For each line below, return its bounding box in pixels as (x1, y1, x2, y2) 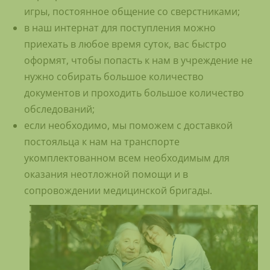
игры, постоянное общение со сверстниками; (24, 5, 240, 19)
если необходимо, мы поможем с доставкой (24, 119, 233, 133)
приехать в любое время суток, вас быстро (24, 37, 227, 51)
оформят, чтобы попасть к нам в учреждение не (24, 54, 253, 67)
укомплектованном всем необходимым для (24, 151, 230, 165)
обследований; (24, 102, 95, 116)
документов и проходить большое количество (24, 86, 244, 100)
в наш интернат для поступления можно (24, 21, 216, 35)
